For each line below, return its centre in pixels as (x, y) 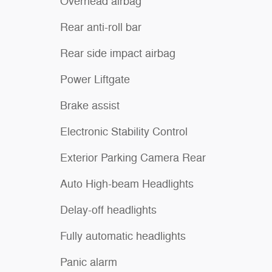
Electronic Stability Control (124, 131)
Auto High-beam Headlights (127, 184)
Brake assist (90, 105)
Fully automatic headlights (123, 236)
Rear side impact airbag (118, 53)
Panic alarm (89, 262)
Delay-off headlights (108, 210)
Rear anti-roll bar (101, 27)
